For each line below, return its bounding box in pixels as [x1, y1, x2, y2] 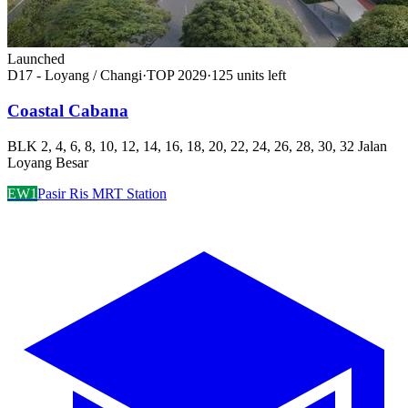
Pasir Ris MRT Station [37, 185, 167, 201]
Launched [7, 51, 65, 67]
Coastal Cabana [7, 101, 128, 121]
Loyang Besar [7, 154, 88, 170]
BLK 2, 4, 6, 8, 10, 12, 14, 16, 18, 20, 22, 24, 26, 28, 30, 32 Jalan [7, 138, 387, 154]
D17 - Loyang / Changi [7, 67, 142, 84]
